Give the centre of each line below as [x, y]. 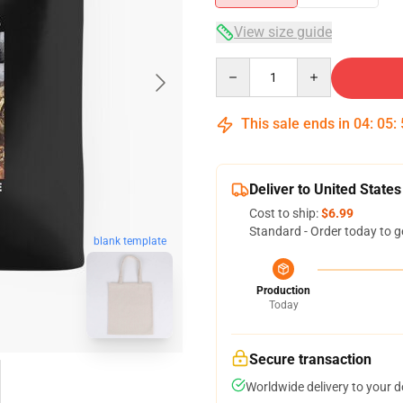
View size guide [283, 32]
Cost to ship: [285, 213]
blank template [130, 242]
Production [283, 291]
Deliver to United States [325, 189]
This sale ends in [296, 124]
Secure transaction [310, 359]
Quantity [240, 66]
